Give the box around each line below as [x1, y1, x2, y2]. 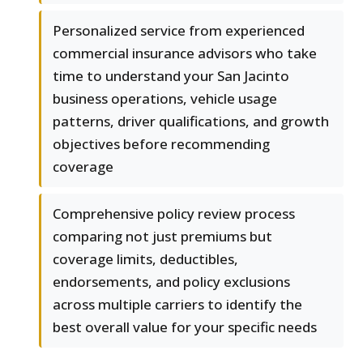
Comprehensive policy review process [53, 204, 295, 224]
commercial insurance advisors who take [53, 44, 317, 63]
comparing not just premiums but [53, 227, 272, 246]
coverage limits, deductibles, [53, 250, 238, 269]
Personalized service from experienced [53, 21, 305, 41]
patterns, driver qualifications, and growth [53, 112, 329, 131]
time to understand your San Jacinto [53, 66, 289, 86]
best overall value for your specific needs [53, 318, 317, 337]
